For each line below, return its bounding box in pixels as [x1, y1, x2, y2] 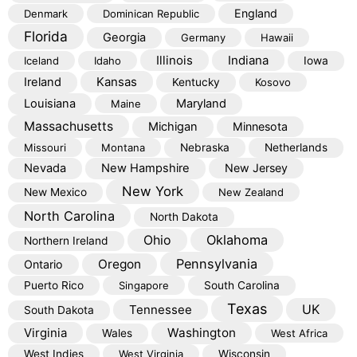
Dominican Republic [103, 6, 199, 20]
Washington [167, 324, 236, 340]
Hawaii [261, 30, 293, 44]
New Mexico [24, 185, 87, 198]
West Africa [271, 326, 328, 339]
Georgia [103, 29, 146, 45]
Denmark [24, 6, 68, 20]
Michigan [148, 119, 198, 134]
